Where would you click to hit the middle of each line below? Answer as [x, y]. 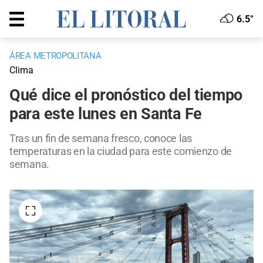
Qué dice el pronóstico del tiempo [126, 95]
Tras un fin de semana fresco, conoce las [101, 139]
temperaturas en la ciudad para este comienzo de [121, 151]
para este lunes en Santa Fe [106, 114]
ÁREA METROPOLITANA [55, 56]
